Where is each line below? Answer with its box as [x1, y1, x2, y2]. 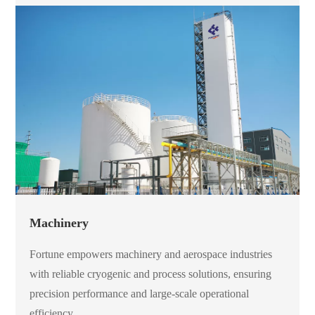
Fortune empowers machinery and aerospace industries [30, 248, 273, 261]
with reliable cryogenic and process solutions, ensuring [30, 268, 272, 281]
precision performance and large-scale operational [30, 288, 250, 300]
